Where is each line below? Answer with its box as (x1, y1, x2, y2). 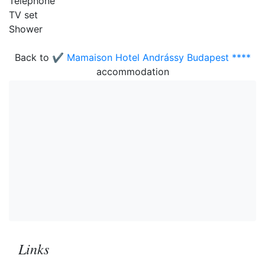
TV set (9, 9, 38, 21)
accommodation (96, 66, 169, 77)
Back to (14, 51, 52, 63)
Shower (9, 23, 43, 35)
